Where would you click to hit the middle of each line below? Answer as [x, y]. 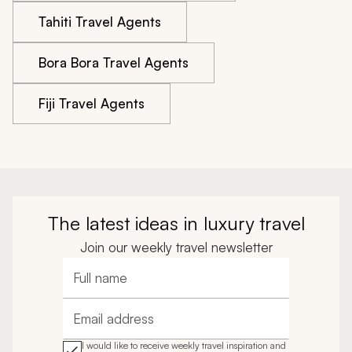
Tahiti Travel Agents [100, 22]
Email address [110, 326]
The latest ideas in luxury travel [176, 224]
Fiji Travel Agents [92, 104]
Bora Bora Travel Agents [114, 63]
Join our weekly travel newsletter [176, 247]
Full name [99, 286]
